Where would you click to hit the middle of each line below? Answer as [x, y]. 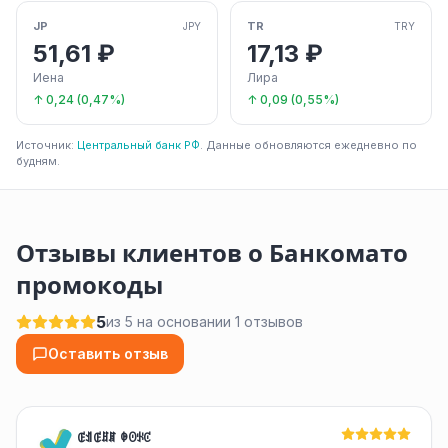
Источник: [46, 145]
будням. [38, 161]
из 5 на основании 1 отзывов [204, 321]
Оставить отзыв [108, 353]
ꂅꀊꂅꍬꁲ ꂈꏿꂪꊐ [114, 436]
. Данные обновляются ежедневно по [308, 145]
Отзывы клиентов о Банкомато [212, 253]
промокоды [89, 285]
